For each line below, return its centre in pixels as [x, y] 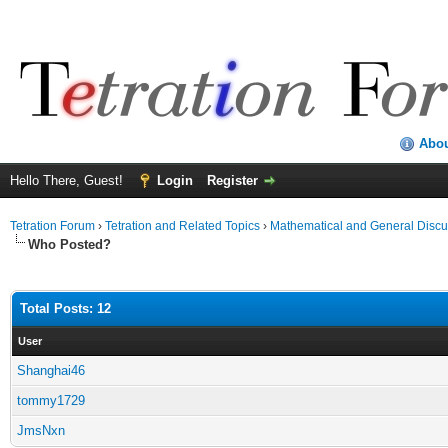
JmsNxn [41, 430]
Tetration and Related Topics [182, 226]
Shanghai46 [51, 370]
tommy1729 [51, 400]
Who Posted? [69, 244]
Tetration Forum [52, 226]
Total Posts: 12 [65, 308]
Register [232, 180]
